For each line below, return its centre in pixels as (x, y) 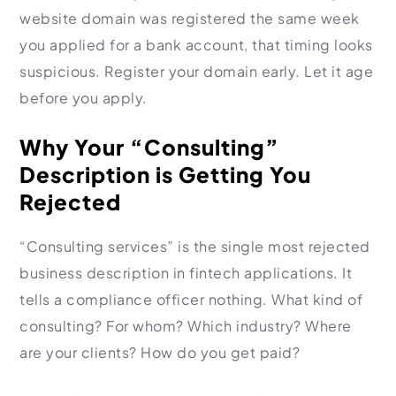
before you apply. (84, 98)
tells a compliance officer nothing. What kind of (191, 299)
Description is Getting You (165, 174)
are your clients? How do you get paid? (160, 352)
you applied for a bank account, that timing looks (196, 45)
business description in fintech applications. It (186, 273)
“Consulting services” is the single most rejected (195, 246)
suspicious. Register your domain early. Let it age (196, 71)
